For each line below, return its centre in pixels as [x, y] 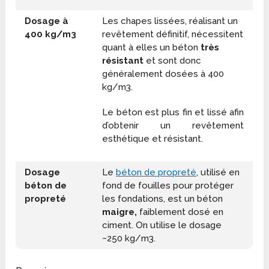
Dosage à [47, 21]
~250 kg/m [126, 239]
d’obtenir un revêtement [173, 126]
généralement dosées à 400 [163, 74]
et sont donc [173, 61]
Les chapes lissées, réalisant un [170, 21]
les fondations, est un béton [163, 199]
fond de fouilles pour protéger [168, 186]
